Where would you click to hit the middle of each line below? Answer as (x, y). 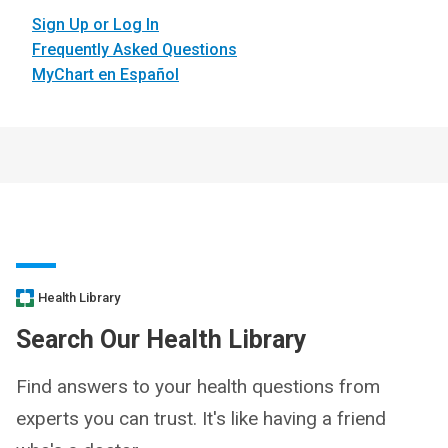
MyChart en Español (105, 74)
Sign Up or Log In (95, 24)
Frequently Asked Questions (134, 49)
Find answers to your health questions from (198, 386)
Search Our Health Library (161, 339)
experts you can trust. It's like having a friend (201, 418)
